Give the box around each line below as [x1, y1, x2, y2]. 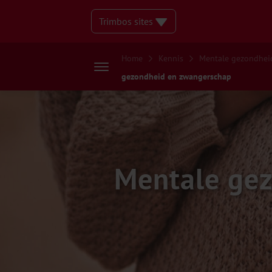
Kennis [158, 52, 183, 64]
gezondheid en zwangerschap [121, 70, 231, 82]
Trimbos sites [99, 15, 155, 27]
